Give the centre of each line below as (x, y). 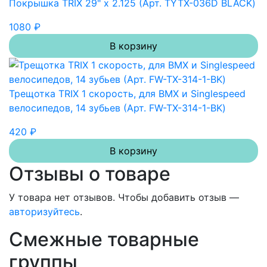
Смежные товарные (104, 239)
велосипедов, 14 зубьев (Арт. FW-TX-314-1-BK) (117, 108)
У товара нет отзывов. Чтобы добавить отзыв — (124, 197)
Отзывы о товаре (90, 173)
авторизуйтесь (44, 211)
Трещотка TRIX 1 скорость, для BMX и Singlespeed (127, 93)
